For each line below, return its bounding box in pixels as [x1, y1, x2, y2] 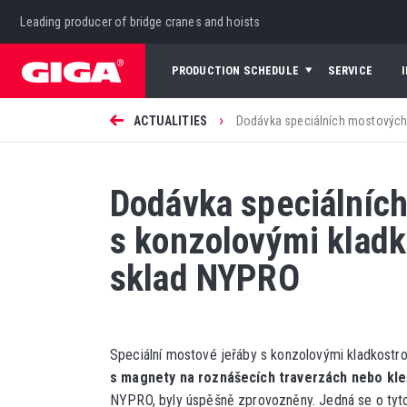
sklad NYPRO [109, 257, 300, 300]
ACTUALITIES [134, 113, 208, 128]
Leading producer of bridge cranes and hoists [20, 14, 261, 29]
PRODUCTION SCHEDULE [171, 64, 299, 78]
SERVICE [327, 64, 372, 78]
